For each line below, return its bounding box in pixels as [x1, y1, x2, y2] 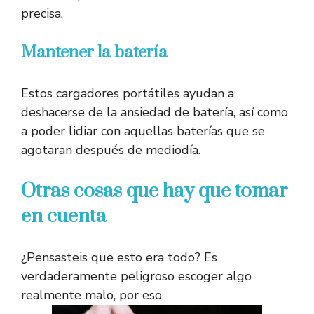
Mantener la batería [21, 42, 168, 64]
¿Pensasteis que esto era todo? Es [21, 249, 217, 266]
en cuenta [21, 204, 107, 229]
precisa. [21, 5, 63, 22]
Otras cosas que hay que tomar [21, 179, 287, 204]
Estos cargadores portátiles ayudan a [21, 85, 234, 102]
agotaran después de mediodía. [21, 142, 200, 159]
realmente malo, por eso [21, 287, 162, 304]
